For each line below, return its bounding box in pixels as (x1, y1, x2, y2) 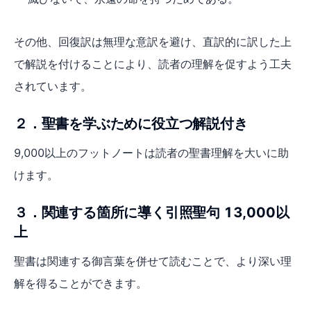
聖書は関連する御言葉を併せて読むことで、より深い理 (14, 253, 292, 268)
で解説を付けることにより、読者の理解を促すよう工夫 (14, 56, 292, 71)
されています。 (14, 78, 92, 93)
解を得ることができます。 (14, 276, 147, 290)
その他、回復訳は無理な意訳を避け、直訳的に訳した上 (14, 34, 292, 49)
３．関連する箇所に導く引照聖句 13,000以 (14, 203, 289, 221)
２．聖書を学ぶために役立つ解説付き (14, 115, 248, 132)
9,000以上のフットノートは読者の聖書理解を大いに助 (14, 145, 289, 160)
